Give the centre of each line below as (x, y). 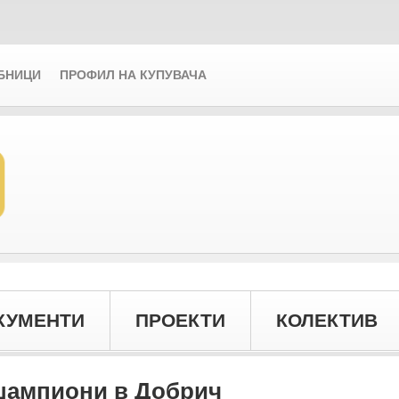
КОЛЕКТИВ (327, 321)
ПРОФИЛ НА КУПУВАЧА (133, 75)
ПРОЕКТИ (180, 321)
